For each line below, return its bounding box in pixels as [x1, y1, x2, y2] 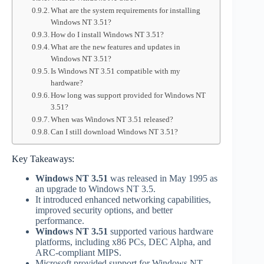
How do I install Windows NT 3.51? [51, 30, 164, 39]
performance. [35, 215, 84, 226]
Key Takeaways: [12, 154, 74, 164]
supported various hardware [108, 226, 213, 236]
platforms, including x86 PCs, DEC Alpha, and [35, 236, 211, 247]
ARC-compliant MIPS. [35, 247, 121, 258]
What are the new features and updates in [51, 42, 181, 51]
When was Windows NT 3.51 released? [51, 115, 174, 124]
